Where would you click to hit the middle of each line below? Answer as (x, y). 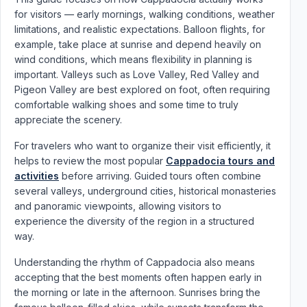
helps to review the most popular (90, 161)
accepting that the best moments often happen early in (138, 277)
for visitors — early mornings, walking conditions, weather (145, 14)
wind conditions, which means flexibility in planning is (133, 59)
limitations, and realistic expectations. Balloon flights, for (140, 29)
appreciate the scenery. (68, 120)
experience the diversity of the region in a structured (134, 221)
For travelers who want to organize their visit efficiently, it (143, 146)
